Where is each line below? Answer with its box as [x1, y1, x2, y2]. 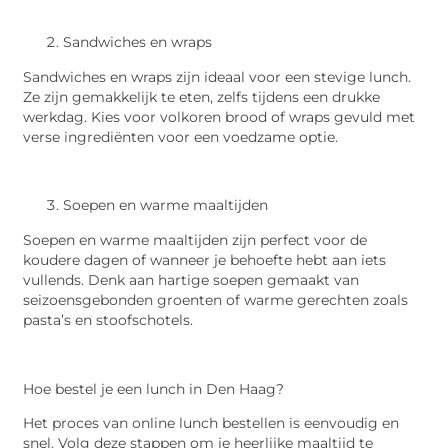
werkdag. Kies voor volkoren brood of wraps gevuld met [23, 108, 416, 125]
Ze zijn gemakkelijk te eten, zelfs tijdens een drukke [23, 88, 381, 105]
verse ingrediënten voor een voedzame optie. [23, 128, 339, 145]
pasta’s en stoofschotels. [23, 311, 194, 328]
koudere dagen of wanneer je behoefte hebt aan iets [23, 251, 387, 268]
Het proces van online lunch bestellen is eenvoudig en [23, 414, 400, 431]
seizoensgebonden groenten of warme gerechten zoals [23, 291, 409, 308]
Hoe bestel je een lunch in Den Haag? [23, 380, 285, 397]
